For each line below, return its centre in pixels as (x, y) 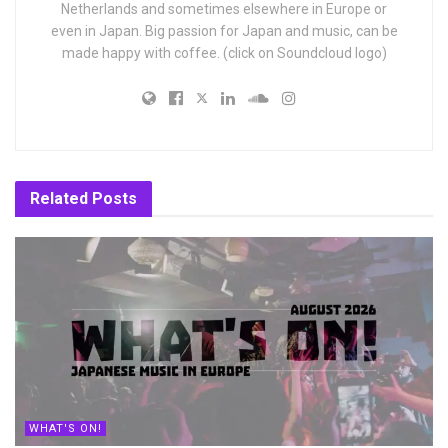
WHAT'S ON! (65, 428)
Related (59, 198)
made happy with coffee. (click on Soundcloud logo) (224, 52)
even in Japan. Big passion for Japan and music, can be (224, 30)
